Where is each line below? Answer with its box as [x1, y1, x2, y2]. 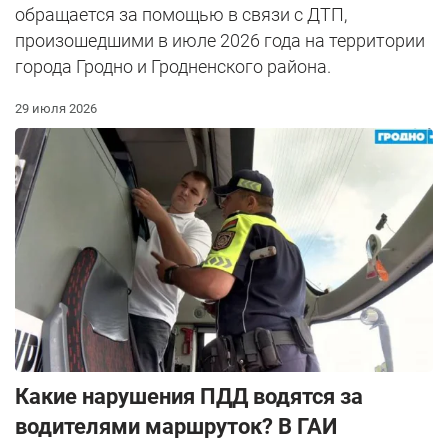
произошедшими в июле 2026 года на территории [15, 29, 425, 51]
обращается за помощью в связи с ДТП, [15, 3, 347, 25]
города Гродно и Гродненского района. [15, 55, 331, 77]
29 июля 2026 [15, 100, 97, 116]
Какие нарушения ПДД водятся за [15, 383, 363, 409]
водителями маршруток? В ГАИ [15, 413, 337, 439]
